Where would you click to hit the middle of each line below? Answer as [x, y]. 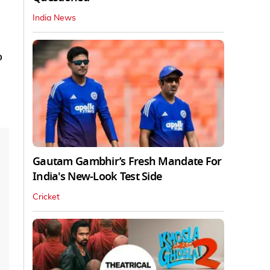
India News [54, 18]
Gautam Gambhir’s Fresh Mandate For [127, 162]
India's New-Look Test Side [97, 177]
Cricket [46, 197]
